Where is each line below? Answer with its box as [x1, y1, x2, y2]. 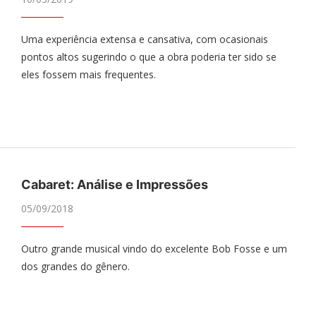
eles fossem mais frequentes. [20, 68, 156, 81]
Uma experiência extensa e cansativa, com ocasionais [20, 32, 268, 46]
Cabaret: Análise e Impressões [20, 177, 208, 193]
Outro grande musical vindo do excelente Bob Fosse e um [20, 242, 287, 256]
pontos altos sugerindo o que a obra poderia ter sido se [20, 50, 276, 63]
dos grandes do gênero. [20, 260, 130, 274]
